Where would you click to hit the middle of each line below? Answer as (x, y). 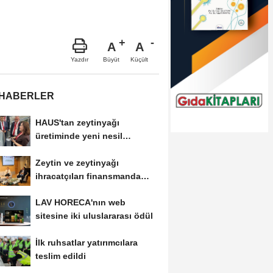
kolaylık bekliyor (69, 189)
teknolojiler (58, 149)
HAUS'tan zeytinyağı (77, 122)
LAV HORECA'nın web (80, 203)
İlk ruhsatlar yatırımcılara (86, 243)
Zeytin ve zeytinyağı (77, 162)
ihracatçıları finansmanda (88, 176)
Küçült (139, 59)
